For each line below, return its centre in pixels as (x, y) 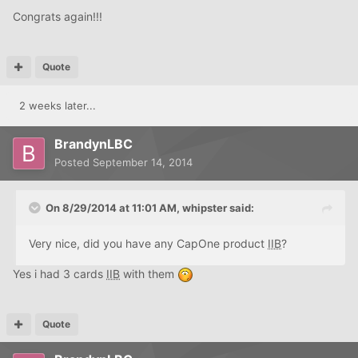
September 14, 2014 (143, 162)
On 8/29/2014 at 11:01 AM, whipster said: (150, 207)
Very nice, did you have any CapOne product (148, 243)
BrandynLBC (93, 143)
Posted (74, 162)
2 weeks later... (58, 105)
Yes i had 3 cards (60, 273)
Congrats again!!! (58, 16)
